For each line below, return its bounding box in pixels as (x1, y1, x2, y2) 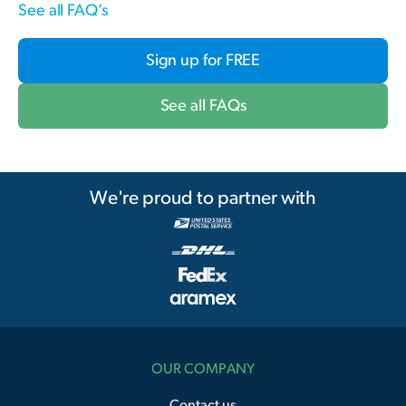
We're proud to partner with (89, 188, 317, 208)
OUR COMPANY (151, 361, 255, 376)
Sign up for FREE (145, 52, 261, 69)
